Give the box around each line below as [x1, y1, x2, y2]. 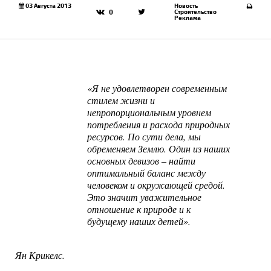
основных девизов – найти [87, 154, 196, 168]
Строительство [174, 7, 217, 16]
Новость [174, 1, 198, 10]
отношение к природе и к [87, 203, 191, 216]
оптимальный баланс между [87, 166, 206, 180]
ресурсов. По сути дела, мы [87, 130, 201, 143]
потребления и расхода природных [87, 118, 230, 131]
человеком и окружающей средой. [87, 178, 226, 192]
